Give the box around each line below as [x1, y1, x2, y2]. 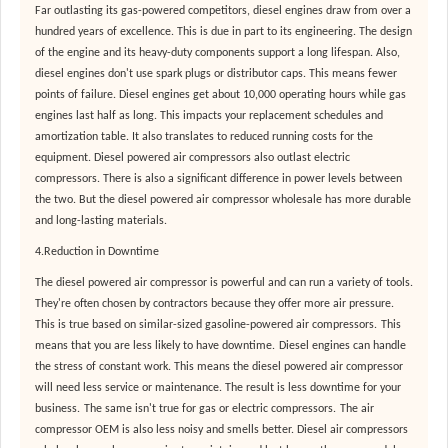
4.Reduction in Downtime [35, 246, 159, 259]
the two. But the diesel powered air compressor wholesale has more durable [35, 194, 411, 207]
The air [340, 403, 374, 416]
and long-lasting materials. [35, 215, 167, 228]
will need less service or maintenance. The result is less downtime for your [35, 382, 401, 395]
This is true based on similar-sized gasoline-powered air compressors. [35, 319, 377, 332]
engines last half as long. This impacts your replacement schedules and [35, 110, 383, 123]
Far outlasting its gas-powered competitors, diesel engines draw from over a [35, 5, 411, 18]
